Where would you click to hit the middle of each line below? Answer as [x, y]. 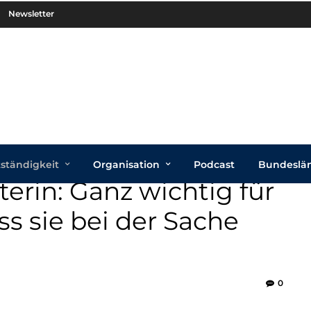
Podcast [214, 165]
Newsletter [31, 14]
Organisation [126, 165]
